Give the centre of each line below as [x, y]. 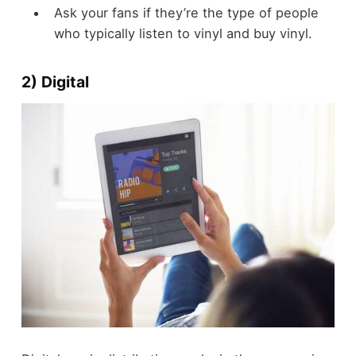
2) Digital [55, 82]
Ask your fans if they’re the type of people [186, 13]
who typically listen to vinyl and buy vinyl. [183, 34]
